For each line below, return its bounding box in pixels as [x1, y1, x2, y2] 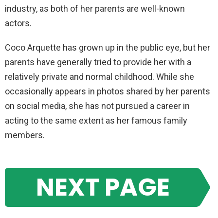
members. [5, 130, 45, 140]
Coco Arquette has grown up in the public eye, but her [5, 42, 210, 53]
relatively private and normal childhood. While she [5, 72, 194, 82]
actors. [5, 18, 32, 28]
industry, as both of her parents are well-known [5, 3, 185, 14]
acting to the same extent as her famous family [5, 115, 187, 126]
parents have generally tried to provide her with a [5, 57, 191, 67]
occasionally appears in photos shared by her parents [5, 86, 210, 96]
